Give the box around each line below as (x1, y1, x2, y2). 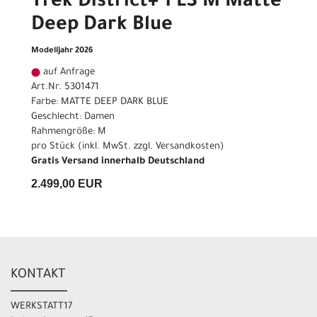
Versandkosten (156, 142, 220, 153)
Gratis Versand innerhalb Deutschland (31, 156, 204, 168)
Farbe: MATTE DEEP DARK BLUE (31, 97, 168, 108)
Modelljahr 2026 (31, 47, 93, 57)
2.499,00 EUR (31, 178, 103, 190)
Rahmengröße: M (31, 127, 106, 138)
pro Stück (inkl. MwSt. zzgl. (31, 142, 156, 153)
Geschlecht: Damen (31, 112, 115, 123)
